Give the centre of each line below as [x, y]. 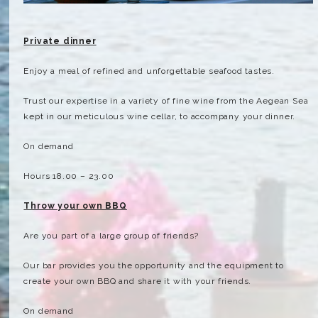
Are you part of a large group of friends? [111, 235]
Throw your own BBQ [75, 205]
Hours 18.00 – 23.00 [69, 176]
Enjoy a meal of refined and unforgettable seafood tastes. [149, 71]
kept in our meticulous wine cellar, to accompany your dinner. [160, 116]
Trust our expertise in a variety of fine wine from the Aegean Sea [166, 100]
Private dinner [60, 41]
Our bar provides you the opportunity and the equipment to [154, 265]
